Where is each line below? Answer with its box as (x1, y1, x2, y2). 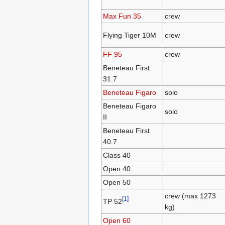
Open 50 (102, 178, 131, 187)
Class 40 (102, 151, 131, 160)
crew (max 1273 (164, 192, 216, 200)
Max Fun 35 (102, 12, 141, 21)
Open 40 (102, 165, 131, 173)
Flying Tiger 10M (102, 31, 156, 40)
